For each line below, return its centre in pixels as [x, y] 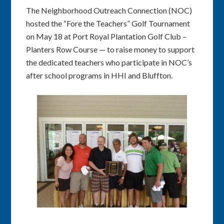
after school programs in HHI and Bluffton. [99, 75]
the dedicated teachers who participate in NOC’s [109, 62]
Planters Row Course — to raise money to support [110, 49]
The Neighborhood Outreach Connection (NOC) [109, 10]
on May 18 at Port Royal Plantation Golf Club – [106, 36]
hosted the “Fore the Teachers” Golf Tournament [108, 23]
